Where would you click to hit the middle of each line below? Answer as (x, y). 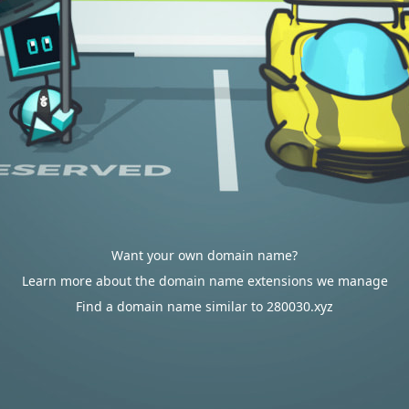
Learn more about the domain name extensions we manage (204, 281)
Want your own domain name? (204, 255)
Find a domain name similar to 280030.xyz (204, 306)
